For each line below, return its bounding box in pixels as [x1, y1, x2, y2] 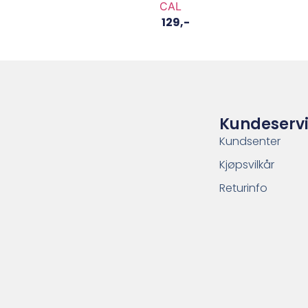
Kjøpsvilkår [219, 157, 275, 173]
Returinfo [219, 180, 268, 197]
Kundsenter [219, 133, 281, 150]
